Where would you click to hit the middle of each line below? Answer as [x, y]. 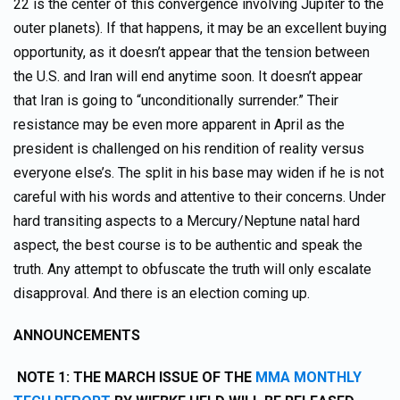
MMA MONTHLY [308, 377]
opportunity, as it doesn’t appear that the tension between [192, 52]
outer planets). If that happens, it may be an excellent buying [200, 28]
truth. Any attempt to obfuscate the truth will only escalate [192, 269]
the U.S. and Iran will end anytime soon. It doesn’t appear [188, 76]
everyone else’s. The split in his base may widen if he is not [199, 173]
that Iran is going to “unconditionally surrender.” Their [176, 100]
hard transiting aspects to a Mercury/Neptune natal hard [187, 221]
